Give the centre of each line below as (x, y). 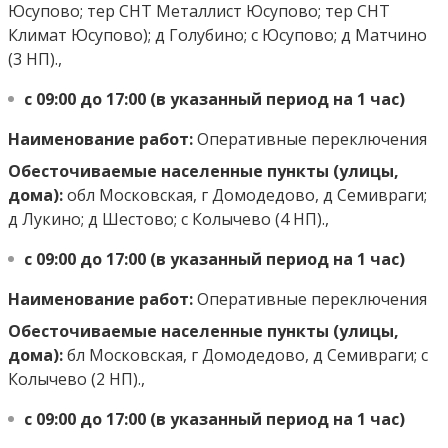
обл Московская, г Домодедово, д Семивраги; (245, 195)
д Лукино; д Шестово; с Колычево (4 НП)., (168, 219)
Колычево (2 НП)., (76, 379)
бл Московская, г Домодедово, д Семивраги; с (245, 355)
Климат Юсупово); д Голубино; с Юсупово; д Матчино (217, 35)
